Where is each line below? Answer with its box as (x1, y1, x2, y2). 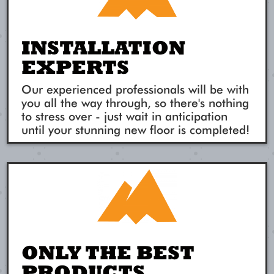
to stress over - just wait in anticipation (21, 109, 228, 124)
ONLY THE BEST (21, 240, 195, 264)
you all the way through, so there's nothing (21, 95, 250, 110)
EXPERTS (21, 55, 130, 78)
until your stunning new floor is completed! (21, 122, 250, 137)
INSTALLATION (21, 35, 186, 59)
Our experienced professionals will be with (21, 82, 250, 97)
